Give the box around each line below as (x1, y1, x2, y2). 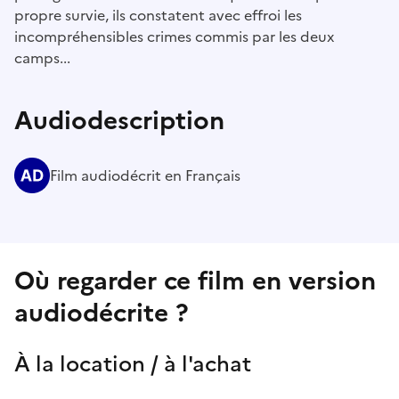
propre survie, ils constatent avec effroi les (14, 4, 302, 26)
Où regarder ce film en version (14, 261, 376, 299)
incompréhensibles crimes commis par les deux (14, 25, 334, 47)
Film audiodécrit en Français (50, 164, 240, 186)
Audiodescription (14, 101, 224, 139)
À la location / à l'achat (14, 347, 251, 380)
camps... (14, 46, 70, 69)
